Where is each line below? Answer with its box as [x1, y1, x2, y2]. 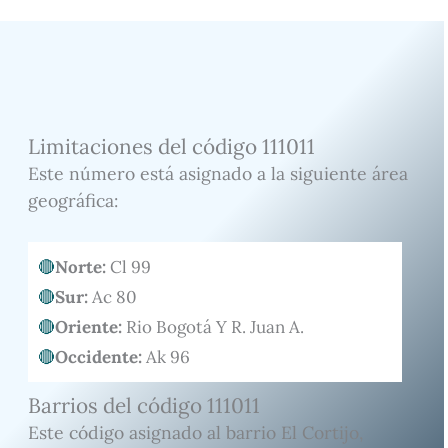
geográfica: [27, 188, 118, 212]
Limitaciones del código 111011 [27, 132, 315, 160]
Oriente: [54, 316, 126, 339]
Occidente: [54, 346, 142, 369]
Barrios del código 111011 [27, 392, 260, 420]
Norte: [54, 256, 106, 279]
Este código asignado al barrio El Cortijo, [27, 421, 363, 445]
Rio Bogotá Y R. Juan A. [125, 316, 304, 339]
